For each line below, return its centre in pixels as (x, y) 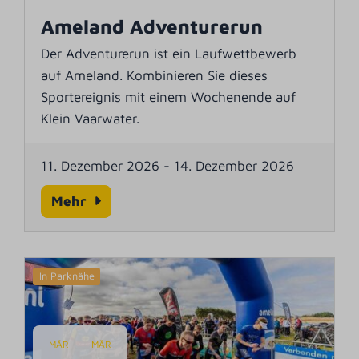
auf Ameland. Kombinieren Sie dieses (155, 75)
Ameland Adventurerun (152, 26)
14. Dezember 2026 (234, 165)
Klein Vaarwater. (91, 118)
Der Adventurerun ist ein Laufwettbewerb (169, 53)
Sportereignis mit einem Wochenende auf (169, 97)
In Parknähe (67, 276)
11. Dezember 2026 (101, 165)
